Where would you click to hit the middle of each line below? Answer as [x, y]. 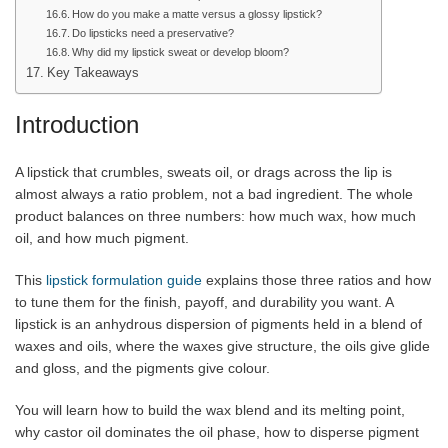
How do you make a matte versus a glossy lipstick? [197, 13]
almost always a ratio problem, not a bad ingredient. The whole [214, 193]
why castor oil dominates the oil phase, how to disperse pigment [217, 431]
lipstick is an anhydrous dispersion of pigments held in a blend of [218, 323]
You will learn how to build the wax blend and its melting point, [210, 409]
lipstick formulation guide [124, 279]
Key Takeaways [92, 72]
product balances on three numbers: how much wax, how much [215, 215]
